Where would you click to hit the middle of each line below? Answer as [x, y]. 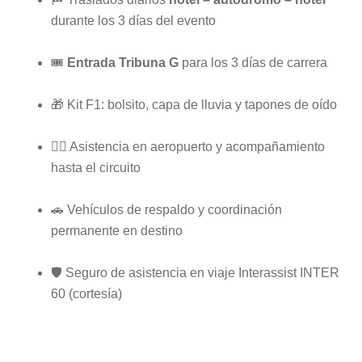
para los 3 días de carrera [253, 63]
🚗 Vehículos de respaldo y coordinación [166, 209]
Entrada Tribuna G [123, 63]
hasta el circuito [96, 167]
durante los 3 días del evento [133, 21]
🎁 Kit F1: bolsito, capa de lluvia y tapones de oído [194, 105]
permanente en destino [117, 230]
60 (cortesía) [86, 293]
